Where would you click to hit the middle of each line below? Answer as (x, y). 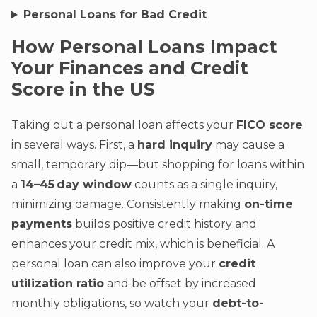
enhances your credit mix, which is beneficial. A (143, 244)
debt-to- (238, 304)
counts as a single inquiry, (204, 185)
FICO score (270, 125)
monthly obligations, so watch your (112, 304)
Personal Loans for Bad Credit (115, 15)
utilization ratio (58, 284)
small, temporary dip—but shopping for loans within (158, 165)
